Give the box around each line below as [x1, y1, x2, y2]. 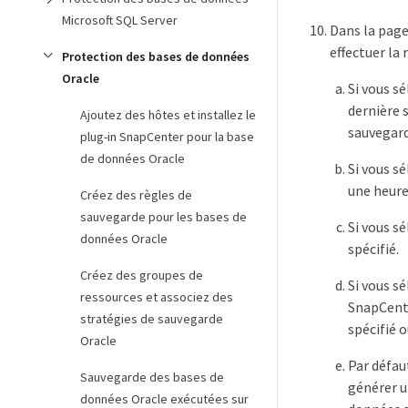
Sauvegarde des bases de [80, 369, 224, 385]
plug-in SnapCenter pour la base [80, 128, 254, 145]
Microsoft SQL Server [62, 12, 178, 28]
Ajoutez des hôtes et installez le [80, 107, 256, 123]
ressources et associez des [80, 289, 233, 305]
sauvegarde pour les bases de [80, 209, 247, 225]
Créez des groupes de [80, 267, 203, 283]
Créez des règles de [80, 187, 192, 203]
